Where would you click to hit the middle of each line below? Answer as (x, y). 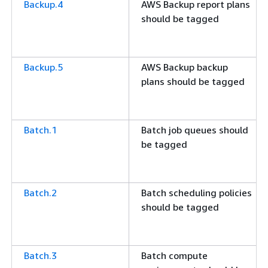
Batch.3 (40, 255)
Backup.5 (43, 67)
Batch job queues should (195, 130)
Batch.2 (40, 193)
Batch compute (174, 255)
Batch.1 (40, 130)
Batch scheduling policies (197, 193)
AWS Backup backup (185, 67)
